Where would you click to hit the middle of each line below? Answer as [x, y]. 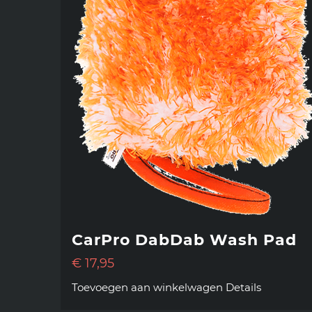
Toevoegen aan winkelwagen [147, 288]
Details [243, 288]
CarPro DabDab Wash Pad [184, 240]
